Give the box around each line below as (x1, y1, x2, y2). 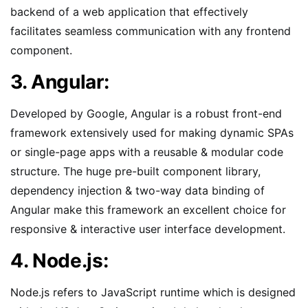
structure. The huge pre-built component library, (10, 164, 261, 178)
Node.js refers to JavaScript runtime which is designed (10, 285, 296, 299)
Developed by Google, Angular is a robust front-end (10, 106, 282, 120)
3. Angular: (10, 69, 109, 93)
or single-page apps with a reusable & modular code (10, 144, 283, 159)
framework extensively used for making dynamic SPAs (10, 125, 294, 140)
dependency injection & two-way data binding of (10, 183, 265, 197)
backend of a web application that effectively (10, 4, 248, 19)
